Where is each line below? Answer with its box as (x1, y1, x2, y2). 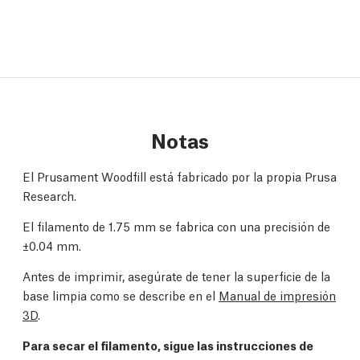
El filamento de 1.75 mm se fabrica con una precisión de (22, 218, 330, 235)
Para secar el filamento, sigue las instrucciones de (22, 337, 313, 354)
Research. (22, 187, 76, 204)
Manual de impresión (219, 287, 336, 304)
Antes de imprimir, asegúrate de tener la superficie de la (22, 268, 330, 284)
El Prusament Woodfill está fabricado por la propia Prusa (22, 168, 337, 185)
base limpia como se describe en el (22, 287, 219, 304)
